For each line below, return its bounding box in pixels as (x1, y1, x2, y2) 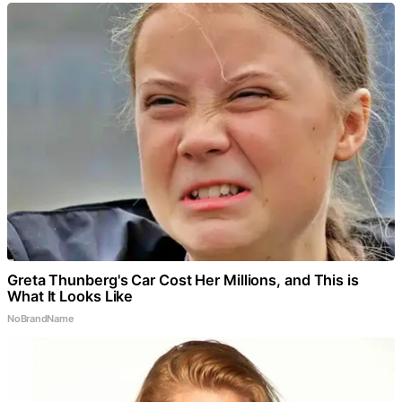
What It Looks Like (7, 287, 134, 306)
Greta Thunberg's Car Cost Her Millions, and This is (7, 271, 359, 290)
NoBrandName (7, 312, 74, 326)
